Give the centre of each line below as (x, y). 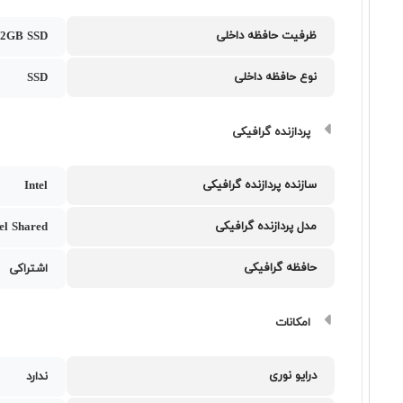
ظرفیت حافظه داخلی (267, 36)
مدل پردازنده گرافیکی (266, 227)
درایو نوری (293, 376)
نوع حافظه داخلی (276, 77)
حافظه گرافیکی (281, 268)
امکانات (293, 323)
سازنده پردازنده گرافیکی (260, 185)
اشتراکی (29, 269)
